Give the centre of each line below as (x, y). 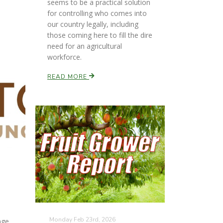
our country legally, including (93, 24)
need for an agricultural (85, 46)
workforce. (64, 57)
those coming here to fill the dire (100, 35)
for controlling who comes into (97, 13)
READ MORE (68, 77)
